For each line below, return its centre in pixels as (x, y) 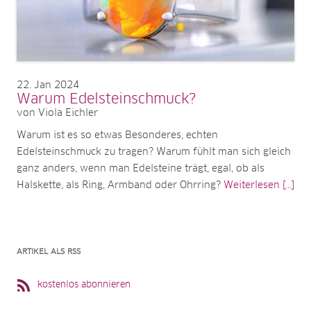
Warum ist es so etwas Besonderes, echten (117, 135)
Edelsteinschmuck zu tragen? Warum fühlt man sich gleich (154, 152)
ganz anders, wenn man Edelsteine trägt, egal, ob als (141, 168)
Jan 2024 (57, 85)
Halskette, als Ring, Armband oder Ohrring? (120, 185)
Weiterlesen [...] (259, 185)
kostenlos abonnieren (84, 285)
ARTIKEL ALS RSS (49, 251)
